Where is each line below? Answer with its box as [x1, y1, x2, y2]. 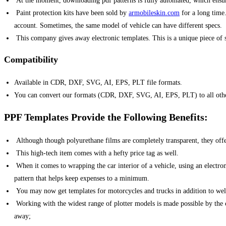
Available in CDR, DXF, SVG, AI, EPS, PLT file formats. [14, 79, 182, 87]
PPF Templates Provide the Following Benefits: [4, 111, 208, 123]
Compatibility [4, 54, 58, 65]
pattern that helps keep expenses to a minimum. [14, 174, 149, 182]
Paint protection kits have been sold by [14, 9, 129, 17]
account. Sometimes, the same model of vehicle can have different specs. [14, 22, 222, 30]
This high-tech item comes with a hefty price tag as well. [14, 149, 179, 157]
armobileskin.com [129, 9, 180, 17]
